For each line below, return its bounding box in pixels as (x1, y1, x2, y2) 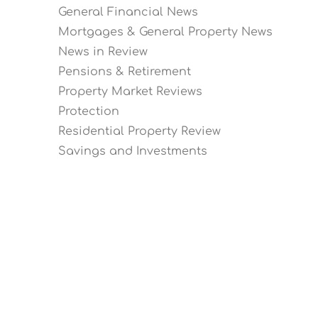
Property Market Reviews (58, 85, 202, 98)
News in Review (58, 45, 148, 58)
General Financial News (58, 6, 198, 18)
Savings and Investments (58, 145, 207, 158)
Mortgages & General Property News (58, 26, 273, 38)
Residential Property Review (58, 125, 221, 138)
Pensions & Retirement (58, 65, 191, 78)
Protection (58, 105, 119, 118)
